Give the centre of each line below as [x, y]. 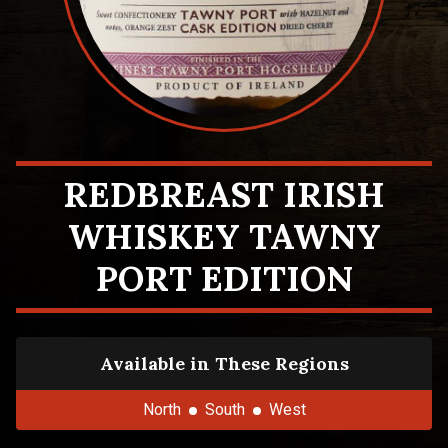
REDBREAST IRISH [224, 194]
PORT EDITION [224, 278]
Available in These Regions [224, 363]
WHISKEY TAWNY [224, 236]
